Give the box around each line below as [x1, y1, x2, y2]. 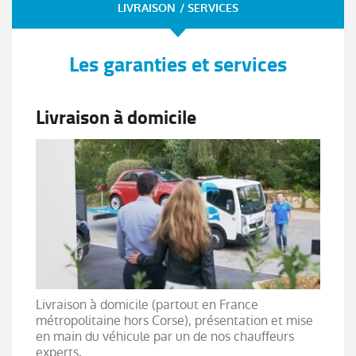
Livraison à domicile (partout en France [36, 295, 258, 314]
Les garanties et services [69, 45, 287, 83]
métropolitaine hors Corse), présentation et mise [36, 311, 313, 330]
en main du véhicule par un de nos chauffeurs [36, 327, 294, 346]
